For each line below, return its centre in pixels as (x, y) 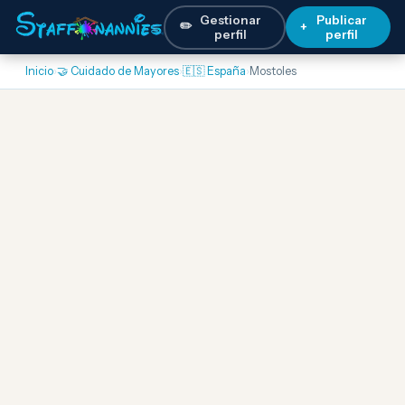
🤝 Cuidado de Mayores (118, 71)
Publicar (341, 20)
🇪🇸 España (214, 71)
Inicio (39, 71)
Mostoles (273, 71)
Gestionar (231, 20)
